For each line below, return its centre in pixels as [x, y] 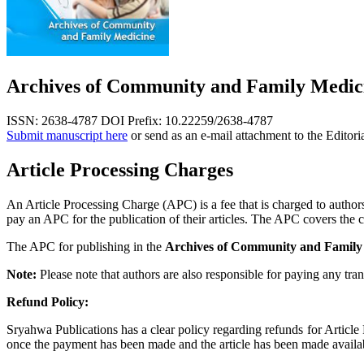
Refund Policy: [48, 301]
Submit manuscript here [67, 135]
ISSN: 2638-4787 [52, 120]
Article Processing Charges [120, 169]
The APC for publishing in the [86, 246]
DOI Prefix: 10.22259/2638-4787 [187, 120]
